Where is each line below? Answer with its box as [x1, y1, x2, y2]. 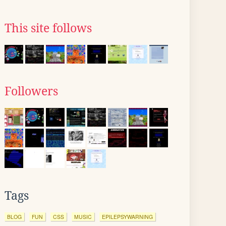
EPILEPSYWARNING [102, 213, 153, 220]
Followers [5, 85, 58, 98]
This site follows [5, 22, 92, 35]
